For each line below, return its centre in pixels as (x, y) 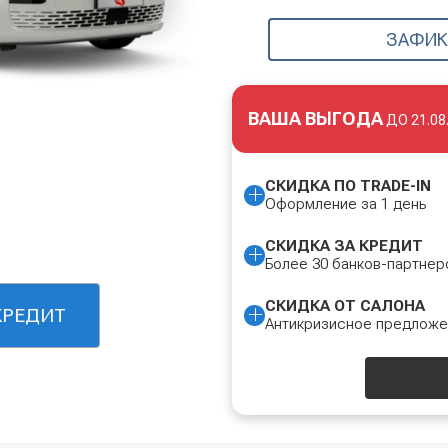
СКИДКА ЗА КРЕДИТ (344, 246)
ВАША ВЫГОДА (315, 118)
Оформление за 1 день (345, 204)
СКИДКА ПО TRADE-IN (348, 186)
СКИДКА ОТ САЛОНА (345, 306)
